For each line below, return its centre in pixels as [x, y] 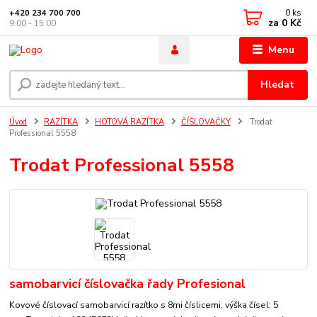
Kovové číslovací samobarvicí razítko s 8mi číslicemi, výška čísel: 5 [144, 305]
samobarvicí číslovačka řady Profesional [128, 283]
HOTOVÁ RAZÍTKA [129, 122]
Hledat [278, 85]
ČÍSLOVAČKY [206, 122]
